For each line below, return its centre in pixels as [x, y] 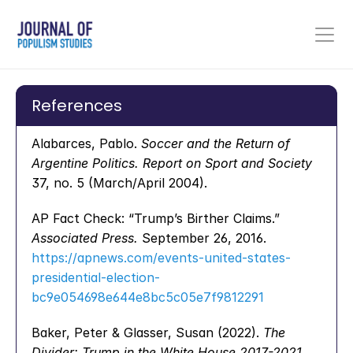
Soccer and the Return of [216, 143]
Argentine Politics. [85, 163]
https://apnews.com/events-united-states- [161, 258]
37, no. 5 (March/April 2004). [119, 183]
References [77, 106]
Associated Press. [85, 238]
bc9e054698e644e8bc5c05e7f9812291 [148, 297]
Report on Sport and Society [227, 163]
